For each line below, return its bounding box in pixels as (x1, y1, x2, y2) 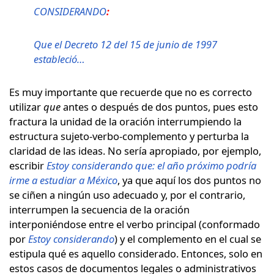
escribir (9, 158, 46, 172)
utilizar (9, 99, 43, 114)
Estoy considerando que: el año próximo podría (46, 158, 256, 172)
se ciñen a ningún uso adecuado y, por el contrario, (9, 187, 245, 202)
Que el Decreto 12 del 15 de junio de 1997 (34, 37, 217, 51)
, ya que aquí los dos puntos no (117, 172, 261, 187)
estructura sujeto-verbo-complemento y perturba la (9, 128, 249, 143)
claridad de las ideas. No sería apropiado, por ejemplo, (9, 143, 261, 158)
